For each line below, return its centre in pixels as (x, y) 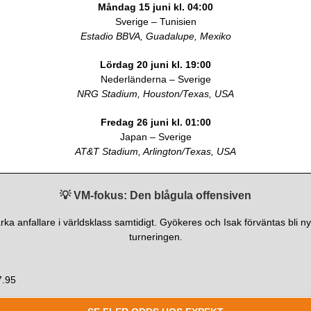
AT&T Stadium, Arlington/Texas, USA (155, 151)
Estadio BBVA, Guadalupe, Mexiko (155, 36)
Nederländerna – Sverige (155, 79)
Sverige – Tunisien (155, 21)
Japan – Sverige (155, 136)
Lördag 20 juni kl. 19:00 (155, 64)
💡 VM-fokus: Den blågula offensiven (155, 195)
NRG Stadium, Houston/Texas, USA (155, 93)
